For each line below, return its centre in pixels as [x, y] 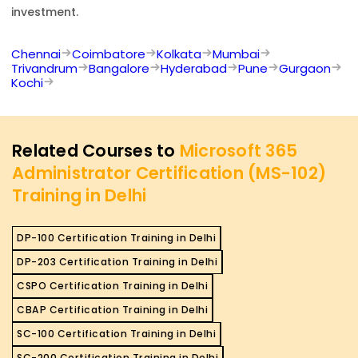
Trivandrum [44, 69]
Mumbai [236, 54]
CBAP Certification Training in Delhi [112, 310]
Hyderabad [194, 69]
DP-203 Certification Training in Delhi [117, 262]
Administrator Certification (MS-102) [169, 173]
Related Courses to [96, 151]
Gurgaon [305, 69]
